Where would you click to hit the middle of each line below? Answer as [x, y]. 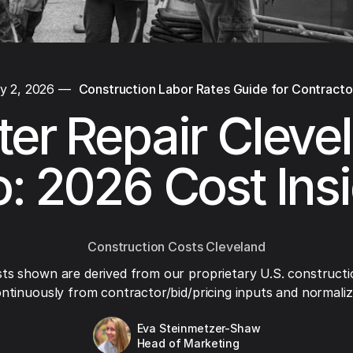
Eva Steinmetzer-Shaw [199, 328]
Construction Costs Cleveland [176, 247]
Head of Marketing [188, 343]
